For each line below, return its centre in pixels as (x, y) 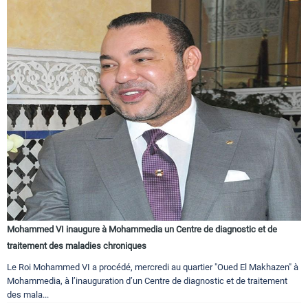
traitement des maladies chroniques (77, 246)
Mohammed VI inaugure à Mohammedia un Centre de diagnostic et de (142, 230)
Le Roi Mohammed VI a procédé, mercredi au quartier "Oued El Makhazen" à (153, 267)
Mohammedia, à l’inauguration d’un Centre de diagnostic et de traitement (147, 281)
